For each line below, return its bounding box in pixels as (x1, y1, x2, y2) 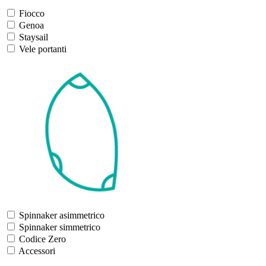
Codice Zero (19, 233, 66, 244)
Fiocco (19, 8, 45, 18)
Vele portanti (19, 43, 66, 54)
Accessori (18, 245, 55, 256)
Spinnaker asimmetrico (19, 210, 104, 220)
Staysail (19, 31, 48, 42)
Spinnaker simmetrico (19, 221, 100, 232)
